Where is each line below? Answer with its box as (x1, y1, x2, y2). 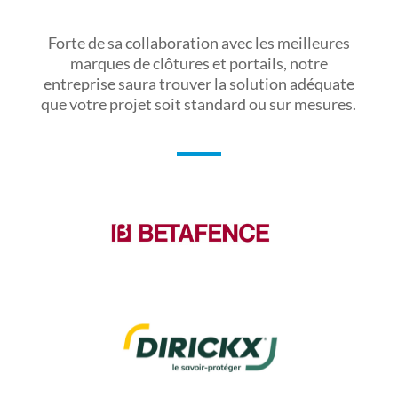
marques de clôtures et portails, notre (69, 53, 328, 74)
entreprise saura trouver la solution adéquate (43, 74, 354, 94)
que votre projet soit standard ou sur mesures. (41, 94, 357, 115)
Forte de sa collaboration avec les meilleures (47, 33, 350, 53)
